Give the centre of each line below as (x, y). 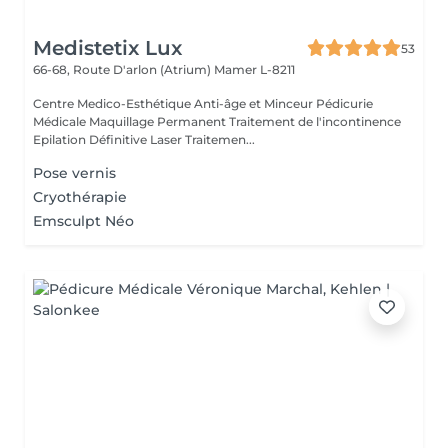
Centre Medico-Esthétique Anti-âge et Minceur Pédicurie (203, 103)
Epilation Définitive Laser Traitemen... (144, 139)
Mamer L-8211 (254, 69)
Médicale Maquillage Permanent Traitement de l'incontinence (217, 121)
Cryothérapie (80, 197)
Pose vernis (74, 173)
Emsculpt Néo (83, 221)
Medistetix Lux (107, 48)
